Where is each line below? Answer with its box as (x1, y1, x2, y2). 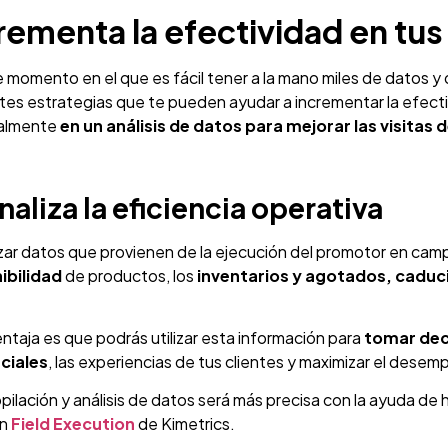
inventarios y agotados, (194, 264, 392, 286)
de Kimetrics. (135, 413, 235, 435)
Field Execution (11, 413, 135, 435)
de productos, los (62, 264, 194, 286)
